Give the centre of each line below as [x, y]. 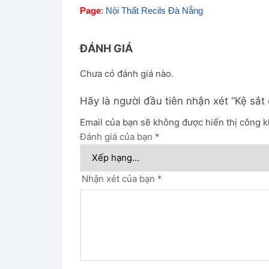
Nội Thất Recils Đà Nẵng [154, 11]
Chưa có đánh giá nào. [127, 73]
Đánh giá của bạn [117, 136]
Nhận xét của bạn [119, 178]
